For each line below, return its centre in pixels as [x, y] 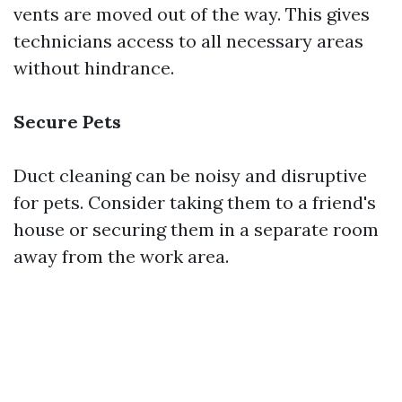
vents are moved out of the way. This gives [192, 14]
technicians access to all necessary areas [188, 41]
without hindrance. [94, 68]
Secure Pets [67, 122]
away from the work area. [121, 257]
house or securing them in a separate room [196, 230]
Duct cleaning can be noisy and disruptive [190, 176]
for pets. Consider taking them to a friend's [195, 203]
